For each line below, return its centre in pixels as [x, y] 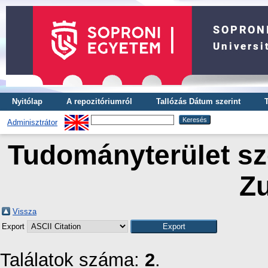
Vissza [25, 211]
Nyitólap [27, 101]
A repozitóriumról [99, 101]
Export [14, 226]
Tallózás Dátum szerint [198, 101]
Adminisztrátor [32, 122]
